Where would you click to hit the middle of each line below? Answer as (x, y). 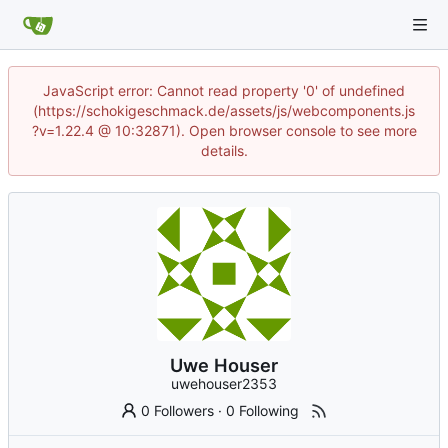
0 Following (263, 411)
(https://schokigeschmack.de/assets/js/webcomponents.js (224, 110)
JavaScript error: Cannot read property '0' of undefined (224, 90)
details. (224, 150)
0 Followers (178, 411)
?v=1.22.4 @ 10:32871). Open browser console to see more (224, 130)
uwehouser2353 (224, 384)
